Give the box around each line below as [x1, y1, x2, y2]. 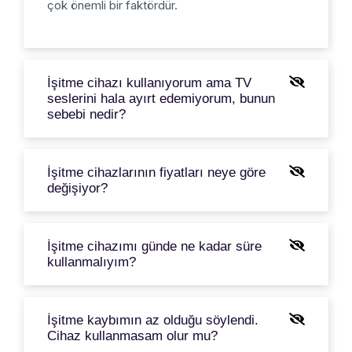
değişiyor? [47, 180, 108, 196]
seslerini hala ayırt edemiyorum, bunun [47, 90, 275, 106]
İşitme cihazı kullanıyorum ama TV [47, 75, 251, 90]
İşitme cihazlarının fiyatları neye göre [47, 164, 266, 180]
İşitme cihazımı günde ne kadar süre [47, 238, 262, 254]
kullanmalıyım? [47, 254, 136, 269]
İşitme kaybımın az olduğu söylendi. [47, 312, 258, 328]
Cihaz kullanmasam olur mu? [47, 328, 218, 343]
